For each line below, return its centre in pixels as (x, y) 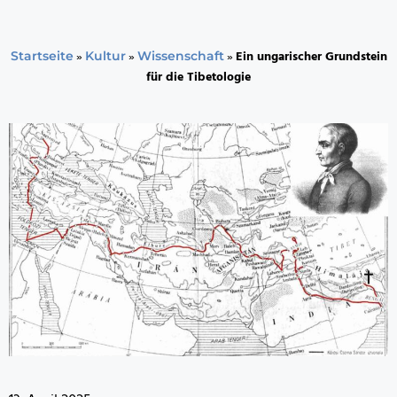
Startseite (42, 56)
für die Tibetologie (198, 78)
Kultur (105, 56)
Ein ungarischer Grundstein (311, 58)
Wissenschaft (180, 56)
